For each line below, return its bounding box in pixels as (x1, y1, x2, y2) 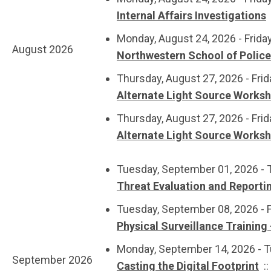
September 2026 (12, 253, 93, 266)
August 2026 (12, 43, 73, 56)
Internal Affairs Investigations (117, 9, 266, 22)
